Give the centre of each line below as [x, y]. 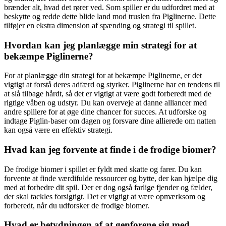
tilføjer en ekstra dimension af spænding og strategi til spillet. [100, 25]
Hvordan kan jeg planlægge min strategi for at [100, 45]
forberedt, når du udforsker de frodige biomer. [77, 205]
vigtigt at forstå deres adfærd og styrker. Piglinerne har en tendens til [112, 85]
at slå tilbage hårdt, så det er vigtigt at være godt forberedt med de [108, 94]
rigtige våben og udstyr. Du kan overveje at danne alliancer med [105, 103]
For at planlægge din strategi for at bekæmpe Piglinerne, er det [103, 76]
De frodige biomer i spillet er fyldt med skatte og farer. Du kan [103, 169]
